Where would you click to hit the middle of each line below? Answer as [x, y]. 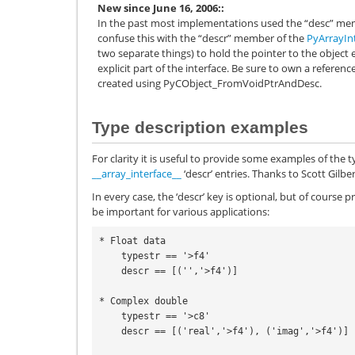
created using [130, 84]
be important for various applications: [181, 211]
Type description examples [200, 127]
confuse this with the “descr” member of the [202, 38]
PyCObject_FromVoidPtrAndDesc [241, 84]
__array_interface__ [137, 174]
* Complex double [143, 302]
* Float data [132, 241]
